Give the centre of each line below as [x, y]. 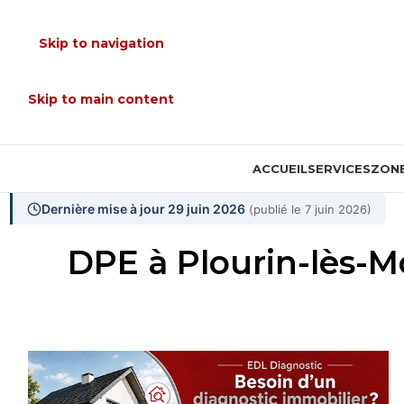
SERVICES [339, 169]
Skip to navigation [101, 43]
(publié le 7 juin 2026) [310, 209]
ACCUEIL [280, 169]
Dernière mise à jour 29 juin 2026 [143, 209]
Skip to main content [101, 99]
